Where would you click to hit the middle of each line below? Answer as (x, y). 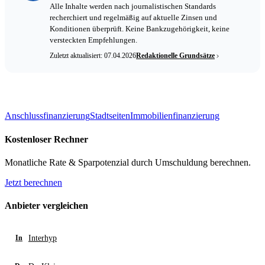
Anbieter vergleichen (46, 206)
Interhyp (43, 237)
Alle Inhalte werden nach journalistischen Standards (133, 7)
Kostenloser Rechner (46, 139)
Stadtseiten (110, 116)
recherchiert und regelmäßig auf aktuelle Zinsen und (133, 18)
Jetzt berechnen (33, 182)
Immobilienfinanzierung (175, 116)
